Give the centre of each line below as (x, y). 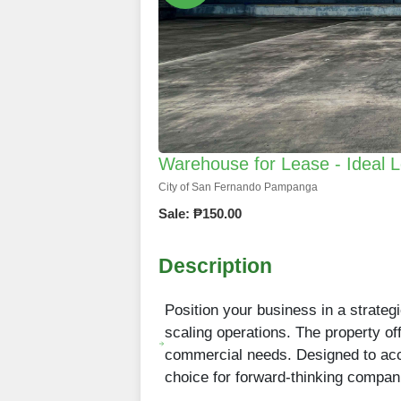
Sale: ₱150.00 (200, 214)
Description (215, 266)
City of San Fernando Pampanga (238, 188)
